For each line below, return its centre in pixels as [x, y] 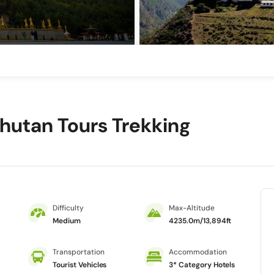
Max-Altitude [192, 208]
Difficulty [68, 208]
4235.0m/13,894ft [200, 221]
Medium [67, 221]
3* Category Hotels [202, 265]
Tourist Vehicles [80, 265]
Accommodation [198, 252]
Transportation [79, 252]
